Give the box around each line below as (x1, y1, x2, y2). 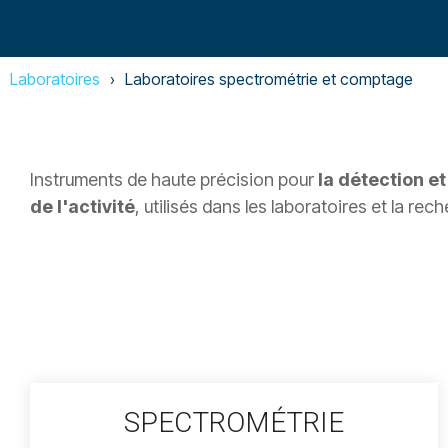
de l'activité (30, 196, 135, 217)
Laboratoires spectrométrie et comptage (125, 69, 413, 89)
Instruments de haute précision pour (30, 169, 318, 190)
